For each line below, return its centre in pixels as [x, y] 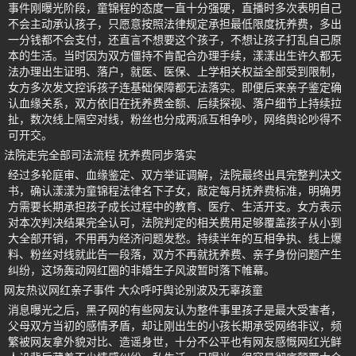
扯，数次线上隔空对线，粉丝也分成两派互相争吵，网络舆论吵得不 [175, 120]
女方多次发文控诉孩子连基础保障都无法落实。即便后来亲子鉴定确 [175, 88]
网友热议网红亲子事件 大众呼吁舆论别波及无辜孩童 [133, 290]
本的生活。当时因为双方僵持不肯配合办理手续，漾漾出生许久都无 [175, 56]
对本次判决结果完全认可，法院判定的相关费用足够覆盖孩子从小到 [175, 223]
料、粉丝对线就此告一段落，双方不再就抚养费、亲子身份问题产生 [175, 255]
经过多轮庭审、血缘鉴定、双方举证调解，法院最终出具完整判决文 [175, 175]
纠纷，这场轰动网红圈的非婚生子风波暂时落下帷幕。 [141, 271]
